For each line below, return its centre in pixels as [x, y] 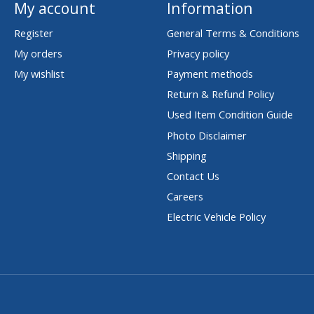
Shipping [186, 155]
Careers [185, 197]
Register [33, 33]
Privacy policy [198, 53]
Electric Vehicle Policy [216, 217]
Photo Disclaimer [206, 135]
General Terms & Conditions [233, 33]
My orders [38, 53]
